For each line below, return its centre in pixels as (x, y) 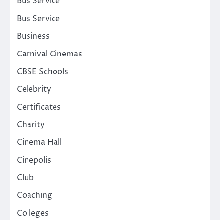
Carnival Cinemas (49, 54)
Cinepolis (34, 160)
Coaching (34, 195)
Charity (31, 124)
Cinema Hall (39, 142)
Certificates (39, 107)
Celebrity (34, 89)
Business (33, 36)
